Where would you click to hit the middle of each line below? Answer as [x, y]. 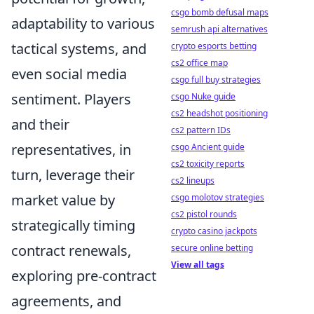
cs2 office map [199, 63]
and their [40, 124]
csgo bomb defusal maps [220, 12]
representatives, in [71, 150]
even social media [69, 74]
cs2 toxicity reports [208, 164]
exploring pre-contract [84, 276]
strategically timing [73, 225]
